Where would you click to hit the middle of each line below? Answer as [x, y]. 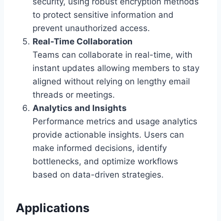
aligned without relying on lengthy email [111, 82]
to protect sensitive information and [103, 15]
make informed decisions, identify [100, 148]
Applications [53, 208]
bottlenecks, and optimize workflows [105, 162]
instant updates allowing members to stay [116, 68]
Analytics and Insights [80, 108]
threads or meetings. [74, 95]
